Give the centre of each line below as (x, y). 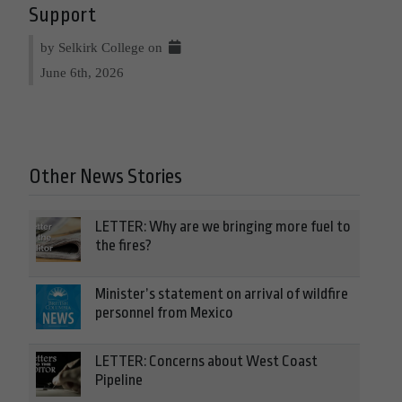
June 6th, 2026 (82, 72)
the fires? (123, 245)
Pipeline (119, 380)
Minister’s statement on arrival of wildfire (222, 293)
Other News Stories (105, 176)
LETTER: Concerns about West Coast (206, 361)
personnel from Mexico (164, 312)
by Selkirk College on (103, 47)
